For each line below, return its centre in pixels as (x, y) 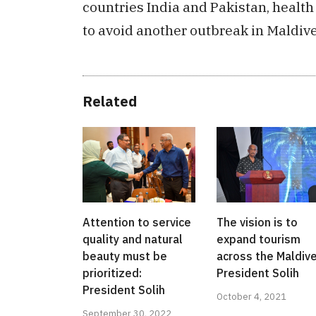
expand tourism (259, 239)
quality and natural (133, 239)
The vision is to (257, 223)
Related (110, 102)
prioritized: (112, 273)
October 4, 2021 (251, 297)
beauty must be (125, 256)
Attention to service (137, 223)
